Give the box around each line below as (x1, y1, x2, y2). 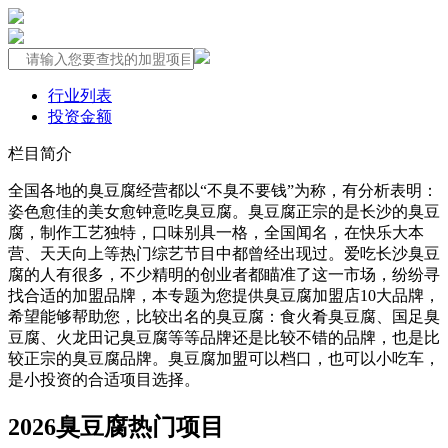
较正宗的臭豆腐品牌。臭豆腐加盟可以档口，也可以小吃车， (8, 350, 440, 367)
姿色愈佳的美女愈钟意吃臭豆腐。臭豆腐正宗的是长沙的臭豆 (8, 203, 440, 220)
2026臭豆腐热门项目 (8, 413, 224, 440)
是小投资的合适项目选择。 (8, 371, 200, 388)
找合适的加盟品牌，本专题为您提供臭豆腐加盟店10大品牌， (8, 287, 440, 304)
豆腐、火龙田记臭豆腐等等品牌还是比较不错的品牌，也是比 (8, 329, 440, 346)
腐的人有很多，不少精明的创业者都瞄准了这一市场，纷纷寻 (8, 266, 440, 283)
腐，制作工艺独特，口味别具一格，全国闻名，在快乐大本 (8, 224, 424, 241)
